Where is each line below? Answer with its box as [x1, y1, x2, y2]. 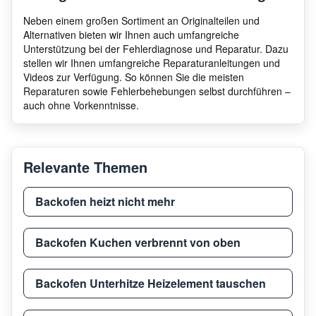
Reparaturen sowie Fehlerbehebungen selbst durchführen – [23, 83, 291, 98]
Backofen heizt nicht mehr [35, 193, 175, 209]
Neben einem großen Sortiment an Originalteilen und [23, 13, 260, 28]
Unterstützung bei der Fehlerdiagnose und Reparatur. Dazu [23, 41, 288, 56]
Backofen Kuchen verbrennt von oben [35, 233, 241, 250]
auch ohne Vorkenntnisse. [23, 97, 139, 112]
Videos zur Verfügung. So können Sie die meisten [23, 69, 244, 84]
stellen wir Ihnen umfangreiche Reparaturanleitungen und [23, 55, 280, 70]
